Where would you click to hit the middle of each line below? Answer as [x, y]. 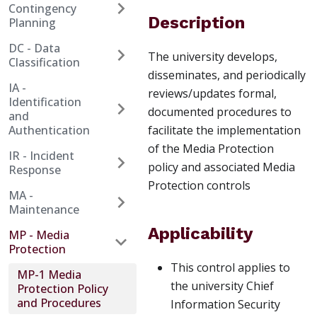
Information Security [225, 305]
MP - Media [39, 235]
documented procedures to [220, 112]
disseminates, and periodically [227, 75]
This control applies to [230, 268]
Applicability [201, 234]
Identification [45, 102]
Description [196, 23]
